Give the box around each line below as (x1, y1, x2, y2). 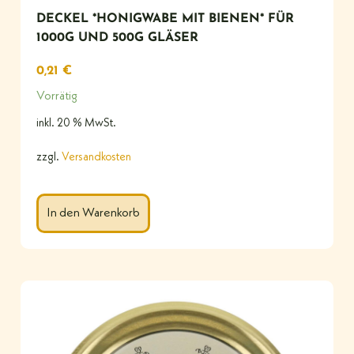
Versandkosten (62, 152, 131, 164)
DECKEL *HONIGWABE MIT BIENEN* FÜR (36, 12, 294, 25)
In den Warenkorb (47, 207, 140, 220)
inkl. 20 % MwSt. (36, 117, 116, 130)
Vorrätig (36, 89, 77, 103)
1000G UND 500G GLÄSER (36, 31, 198, 44)
